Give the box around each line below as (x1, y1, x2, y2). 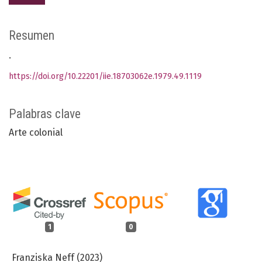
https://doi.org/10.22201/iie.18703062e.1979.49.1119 (9, 71, 202, 82)
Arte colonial (9, 127, 63, 139)
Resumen (9, 28, 54, 43)
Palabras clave (9, 106, 81, 122)
